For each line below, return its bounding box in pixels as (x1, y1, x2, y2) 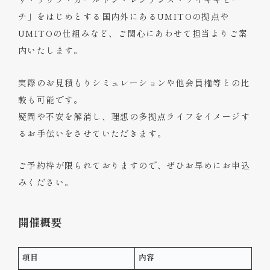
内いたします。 (18, 44, 83, 57)
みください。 (18, 175, 74, 188)
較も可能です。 (18, 93, 83, 105)
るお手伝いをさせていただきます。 (18, 127, 167, 139)
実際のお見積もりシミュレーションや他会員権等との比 (18, 76, 250, 89)
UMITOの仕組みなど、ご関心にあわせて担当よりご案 (18, 27, 248, 40)
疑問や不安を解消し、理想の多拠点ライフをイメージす (18, 110, 250, 122)
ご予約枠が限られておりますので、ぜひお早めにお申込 (18, 159, 250, 171)
